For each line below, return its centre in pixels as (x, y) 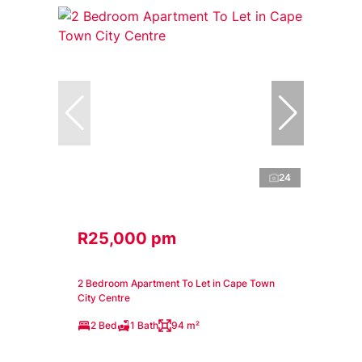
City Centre (104, 297)
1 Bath (144, 325)
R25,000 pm (127, 238)
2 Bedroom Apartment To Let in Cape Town (176, 283)
